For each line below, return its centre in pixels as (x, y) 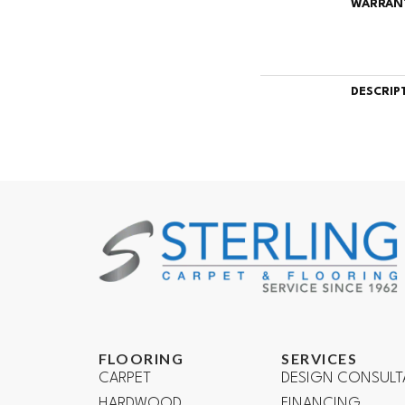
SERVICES (320, 358)
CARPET (124, 378)
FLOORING (141, 358)
